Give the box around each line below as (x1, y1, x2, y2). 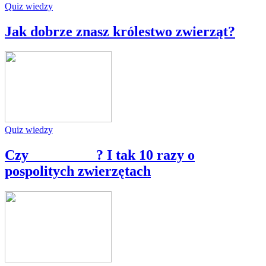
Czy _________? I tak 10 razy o (5, 147, 195, 163)
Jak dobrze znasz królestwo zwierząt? (5, 23, 235, 39)
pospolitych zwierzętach (5, 163, 151, 179)
